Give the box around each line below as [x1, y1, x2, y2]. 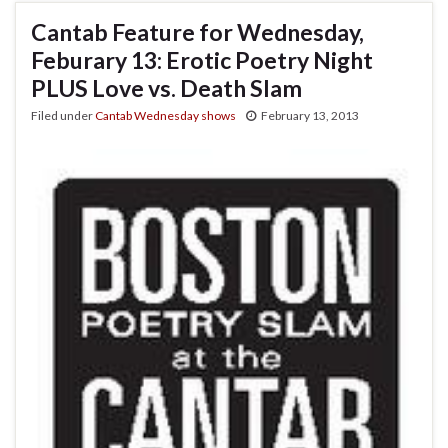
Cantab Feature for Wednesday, [31, 17, 364, 46]
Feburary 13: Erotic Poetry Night [31, 45, 373, 74]
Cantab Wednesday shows [95, 107, 236, 123]
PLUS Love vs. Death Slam [31, 73, 302, 102]
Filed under [31, 107, 95, 123]
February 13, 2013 [261, 107, 359, 123]
